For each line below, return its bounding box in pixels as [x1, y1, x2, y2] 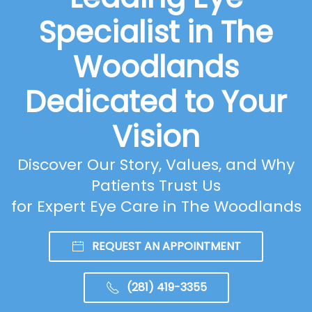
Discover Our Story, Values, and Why [17, 153, 295, 175]
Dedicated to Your [25, 81, 287, 123]
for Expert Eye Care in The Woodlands [10, 195, 302, 217]
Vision [112, 116, 200, 157]
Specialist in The [39, 11, 273, 53]
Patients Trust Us [91, 174, 221, 196]
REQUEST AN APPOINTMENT [92, 237, 241, 254]
